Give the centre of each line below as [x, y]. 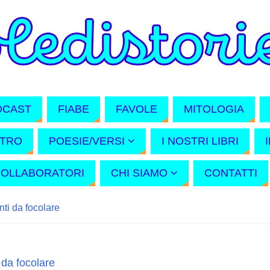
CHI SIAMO [139, 173]
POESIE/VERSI [86, 141]
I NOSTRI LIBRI [200, 141]
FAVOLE [137, 109]
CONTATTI [231, 173]
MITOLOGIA [214, 109]
